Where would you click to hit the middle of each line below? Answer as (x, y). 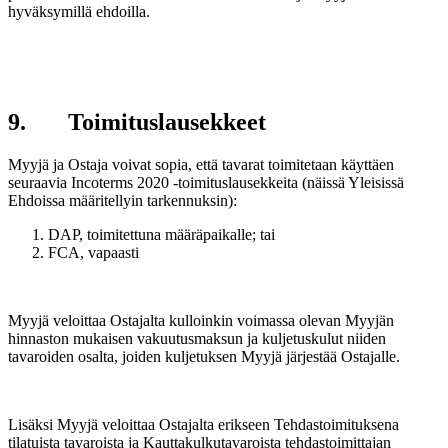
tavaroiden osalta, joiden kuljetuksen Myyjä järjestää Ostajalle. (204, 357)
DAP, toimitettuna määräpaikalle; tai (161, 235)
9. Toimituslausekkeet (137, 122)
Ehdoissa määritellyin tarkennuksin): (122, 201)
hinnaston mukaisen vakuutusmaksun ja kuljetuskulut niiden (197, 339)
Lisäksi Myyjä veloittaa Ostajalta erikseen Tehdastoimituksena (203, 425)
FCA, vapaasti (93, 253)
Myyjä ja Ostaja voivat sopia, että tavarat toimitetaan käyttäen (201, 165)
